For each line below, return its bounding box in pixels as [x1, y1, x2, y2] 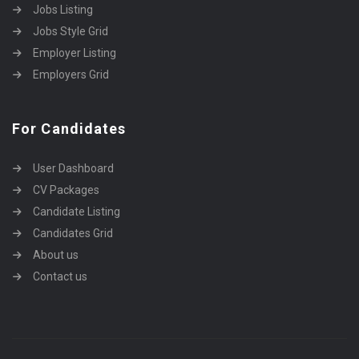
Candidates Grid [33, 227, 113, 240]
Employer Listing [33, 46, 116, 59]
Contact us [33, 270, 87, 283]
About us [33, 248, 79, 261]
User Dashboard [33, 162, 114, 175]
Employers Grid [33, 68, 109, 81]
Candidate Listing [33, 205, 120, 218]
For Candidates [12, 120, 127, 137]
